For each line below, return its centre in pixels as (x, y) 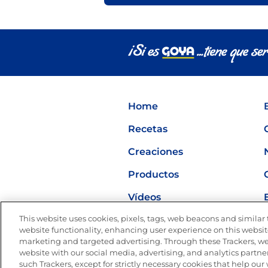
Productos (153, 174)
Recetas (148, 129)
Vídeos (144, 197)
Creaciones (156, 151)
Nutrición (151, 220)
